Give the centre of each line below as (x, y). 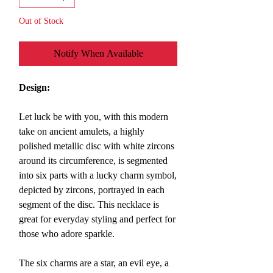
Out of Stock (41, 21)
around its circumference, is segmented (93, 161)
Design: (34, 87)
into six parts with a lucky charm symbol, (98, 175)
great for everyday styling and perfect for (97, 219)
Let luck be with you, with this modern (94, 117)
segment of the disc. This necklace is (89, 204)
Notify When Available (98, 53)
